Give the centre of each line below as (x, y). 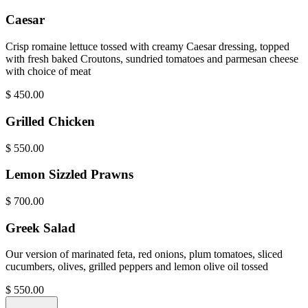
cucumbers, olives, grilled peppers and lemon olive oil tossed (137, 267)
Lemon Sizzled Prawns (69, 175)
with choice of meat (48, 71)
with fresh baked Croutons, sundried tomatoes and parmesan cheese (152, 59)
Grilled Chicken (50, 121)
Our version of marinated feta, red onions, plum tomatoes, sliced (144, 254)
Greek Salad (41, 228)
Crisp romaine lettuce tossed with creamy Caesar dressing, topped (147, 47)
